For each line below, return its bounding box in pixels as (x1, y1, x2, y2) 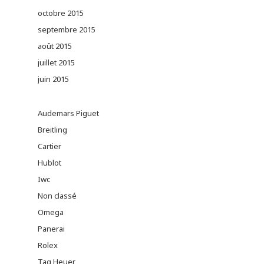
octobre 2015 (38, 8, 84, 18)
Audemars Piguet (38, 108, 99, 118)
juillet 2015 (38, 57, 75, 68)
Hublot (38, 157, 61, 168)
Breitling (38, 124, 67, 135)
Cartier (38, 141, 61, 151)
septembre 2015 (38, 24, 95, 35)
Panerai (38, 223, 65, 234)
